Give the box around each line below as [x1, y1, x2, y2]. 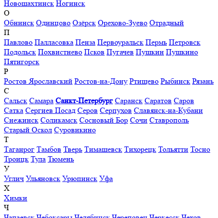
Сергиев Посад [25, 105, 75, 115]
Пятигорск [4, 56, 39, 66]
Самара [29, 95, 54, 105]
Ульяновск [26, 173, 60, 183]
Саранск [115, 95, 143, 105]
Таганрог [4, 144, 35, 154]
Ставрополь [149, 115, 189, 125]
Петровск [169, 37, 200, 47]
